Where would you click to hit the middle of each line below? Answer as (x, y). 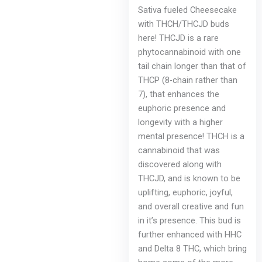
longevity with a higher (181, 123)
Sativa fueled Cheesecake (188, 10)
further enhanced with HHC (190, 235)
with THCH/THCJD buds (184, 24)
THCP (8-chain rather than (188, 80)
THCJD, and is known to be (189, 179)
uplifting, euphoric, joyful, (186, 193)
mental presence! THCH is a (192, 137)
